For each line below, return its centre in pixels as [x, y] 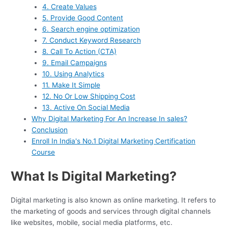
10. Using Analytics [73, 74]
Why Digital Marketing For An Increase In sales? [110, 118]
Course [44, 152]
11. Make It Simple [71, 85]
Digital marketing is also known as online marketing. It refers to [113, 200]
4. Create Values [69, 6]
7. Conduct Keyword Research [91, 40]
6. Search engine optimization [91, 29]
